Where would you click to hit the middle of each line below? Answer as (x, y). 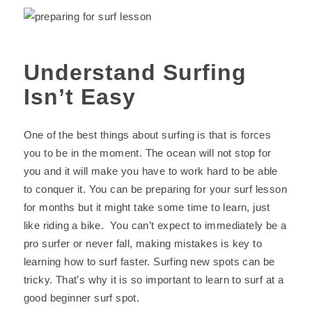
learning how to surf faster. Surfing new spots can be (149, 262)
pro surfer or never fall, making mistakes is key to (142, 243)
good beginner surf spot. (81, 298)
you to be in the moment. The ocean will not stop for (147, 153)
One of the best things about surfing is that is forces (147, 135)
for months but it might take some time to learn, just (147, 207)
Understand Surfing (135, 72)
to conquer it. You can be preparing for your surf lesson (155, 189)
